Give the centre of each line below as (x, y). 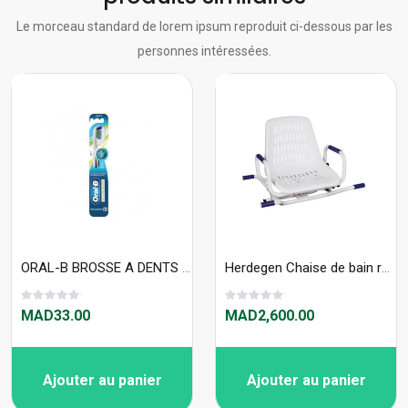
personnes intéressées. (204, 51)
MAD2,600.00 (270, 316)
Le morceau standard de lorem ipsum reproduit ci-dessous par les (204, 27)
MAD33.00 (56, 316)
